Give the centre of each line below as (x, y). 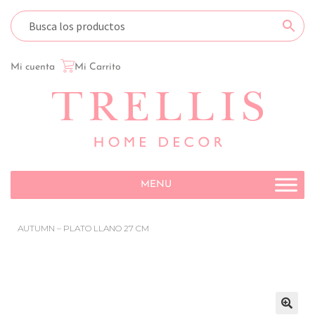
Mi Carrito (98, 67)
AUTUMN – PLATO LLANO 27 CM (83, 229)
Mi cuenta (33, 67)
